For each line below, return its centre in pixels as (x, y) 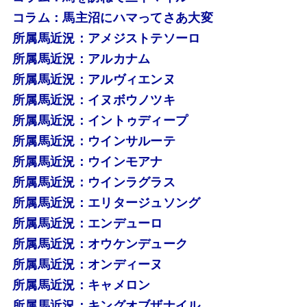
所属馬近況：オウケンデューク (100, 244)
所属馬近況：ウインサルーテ (94, 141)
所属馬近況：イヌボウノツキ (94, 100)
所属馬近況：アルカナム (81, 59)
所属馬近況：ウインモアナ (87, 161)
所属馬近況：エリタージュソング (106, 202)
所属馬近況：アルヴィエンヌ (94, 79)
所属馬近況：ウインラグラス (94, 182)
